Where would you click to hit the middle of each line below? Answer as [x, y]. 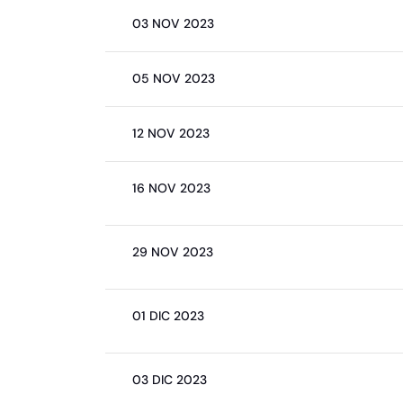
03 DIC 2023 [170, 380]
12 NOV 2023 [171, 133]
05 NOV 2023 [174, 78]
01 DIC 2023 [168, 316]
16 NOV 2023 [171, 188]
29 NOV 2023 [173, 252]
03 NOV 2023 [173, 23]
